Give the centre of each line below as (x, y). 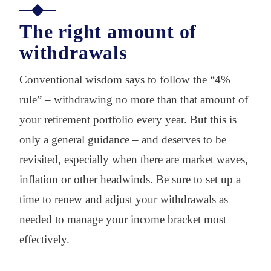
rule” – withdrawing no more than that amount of (134, 99)
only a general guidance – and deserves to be (123, 139)
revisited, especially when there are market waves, (134, 159)
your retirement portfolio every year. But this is (128, 119)
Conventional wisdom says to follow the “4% (125, 79)
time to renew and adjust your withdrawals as (124, 199)
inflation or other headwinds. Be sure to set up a (130, 179)
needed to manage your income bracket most (123, 219)
